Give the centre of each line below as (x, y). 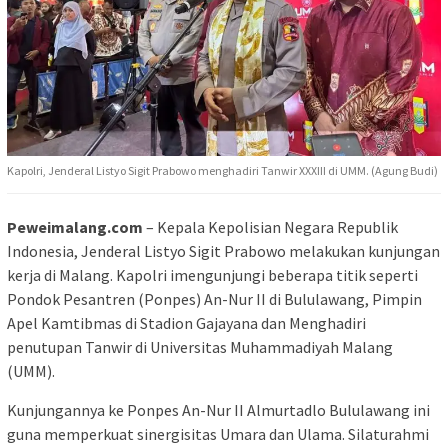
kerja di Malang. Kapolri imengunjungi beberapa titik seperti (212, 274)
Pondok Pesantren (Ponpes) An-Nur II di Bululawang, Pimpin (214, 298)
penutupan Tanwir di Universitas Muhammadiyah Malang (200, 346)
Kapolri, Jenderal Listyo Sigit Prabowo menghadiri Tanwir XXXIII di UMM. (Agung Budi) (222, 170)
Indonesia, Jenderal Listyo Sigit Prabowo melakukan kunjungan (223, 250)
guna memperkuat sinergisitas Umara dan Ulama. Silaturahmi (218, 433)
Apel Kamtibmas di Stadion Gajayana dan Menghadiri (186, 322)
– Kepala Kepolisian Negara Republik (270, 226)
